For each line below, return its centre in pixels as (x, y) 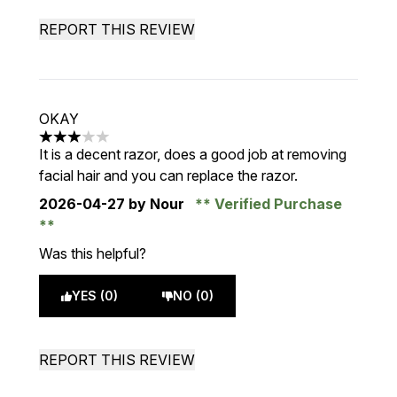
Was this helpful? (93, 253)
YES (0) (95, 296)
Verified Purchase (276, 204)
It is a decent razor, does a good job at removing (193, 154)
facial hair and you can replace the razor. (168, 175)
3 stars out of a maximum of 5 (134, 146)
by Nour (156, 204)
